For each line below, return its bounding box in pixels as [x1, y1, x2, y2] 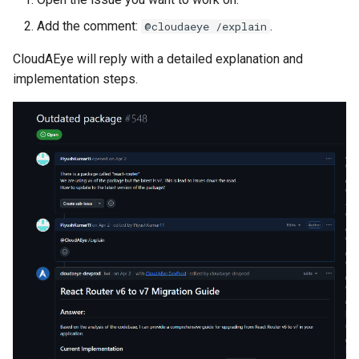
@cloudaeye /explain [144, 19, 267, 34]
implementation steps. [13, 71, 138, 87]
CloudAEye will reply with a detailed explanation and [13, 51, 303, 67]
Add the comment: [37, 18, 141, 34]
